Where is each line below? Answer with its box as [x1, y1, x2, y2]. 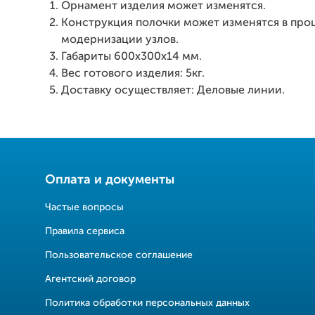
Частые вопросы [45, 202, 124, 212]
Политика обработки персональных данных [45, 298, 250, 308]
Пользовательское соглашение [45, 250, 193, 260]
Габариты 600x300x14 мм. [61, 51, 202, 63]
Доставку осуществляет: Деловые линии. [61, 85, 285, 96]
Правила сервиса [45, 226, 124, 236]
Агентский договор [45, 274, 136, 284]
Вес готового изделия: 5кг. [61, 68, 205, 79]
